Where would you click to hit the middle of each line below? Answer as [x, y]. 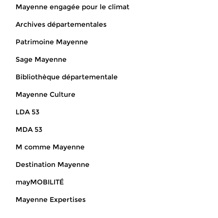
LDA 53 [27, 112]
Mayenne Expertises [51, 200]
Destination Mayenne [53, 165]
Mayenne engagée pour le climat [73, 7]
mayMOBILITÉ [40, 182]
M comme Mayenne [50, 147]
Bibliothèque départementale [67, 77]
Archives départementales [61, 25]
